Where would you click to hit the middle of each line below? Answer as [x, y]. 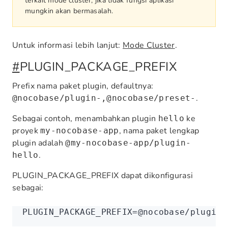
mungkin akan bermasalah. [69, 11]
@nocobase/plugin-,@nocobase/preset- [104, 98]
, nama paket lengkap [159, 131]
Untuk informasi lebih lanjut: [68, 45]
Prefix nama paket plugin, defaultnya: [83, 86]
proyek [26, 131]
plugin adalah [39, 143]
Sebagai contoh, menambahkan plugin [85, 119]
